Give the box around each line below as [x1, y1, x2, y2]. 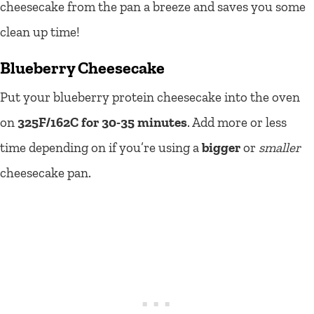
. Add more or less [187, 114, 287, 130]
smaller [259, 139, 301, 156]
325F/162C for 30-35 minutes [18, 114, 187, 130]
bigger [202, 139, 240, 156]
